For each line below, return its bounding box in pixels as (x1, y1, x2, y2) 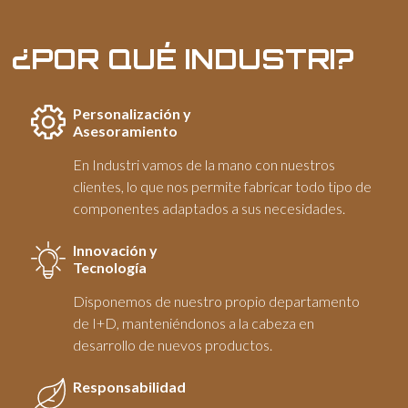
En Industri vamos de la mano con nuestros (73, 156, 336, 174)
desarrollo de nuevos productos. (73, 336, 273, 354)
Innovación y (73, 241, 158, 260)
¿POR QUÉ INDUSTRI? (12, 42, 355, 76)
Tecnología (73, 259, 148, 277)
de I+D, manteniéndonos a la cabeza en (73, 314, 315, 332)
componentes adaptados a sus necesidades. (73, 199, 346, 218)
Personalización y (73, 105, 192, 123)
